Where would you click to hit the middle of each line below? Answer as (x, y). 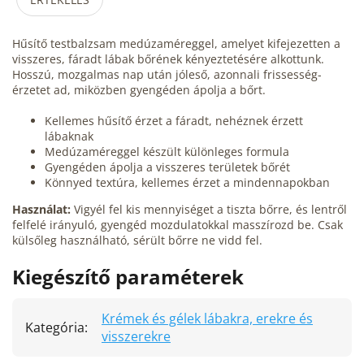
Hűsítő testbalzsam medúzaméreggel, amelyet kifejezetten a (176, 43)
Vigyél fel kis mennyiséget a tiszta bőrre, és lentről (209, 209)
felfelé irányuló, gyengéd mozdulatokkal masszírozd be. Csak (178, 225)
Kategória (55, 327)
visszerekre (136, 336)
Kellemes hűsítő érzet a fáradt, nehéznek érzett (174, 121)
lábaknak (69, 136)
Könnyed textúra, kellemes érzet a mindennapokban (187, 182)
